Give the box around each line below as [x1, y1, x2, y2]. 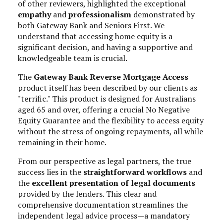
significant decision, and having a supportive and [18, 41, 193, 53]
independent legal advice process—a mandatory [18, 210, 190, 221]
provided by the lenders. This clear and [18, 188, 157, 199]
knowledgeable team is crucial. [18, 52, 127, 63]
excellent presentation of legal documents [32, 177, 195, 188]
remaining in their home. [18, 136, 107, 148]
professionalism [68, 8, 131, 20]
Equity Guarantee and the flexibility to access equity [18, 114, 204, 126]
